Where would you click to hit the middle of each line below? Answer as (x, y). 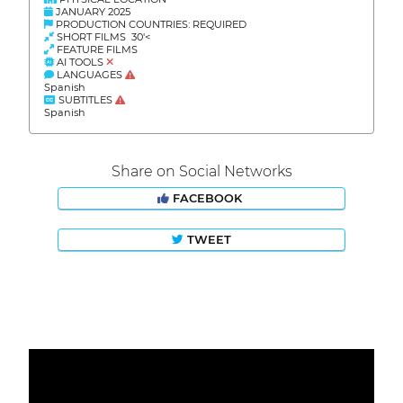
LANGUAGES (90, 75)
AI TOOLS (80, 63)
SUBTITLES (85, 100)
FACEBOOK (207, 199)
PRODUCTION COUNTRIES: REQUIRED (150, 25)
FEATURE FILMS (97, 50)
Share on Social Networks (201, 172)
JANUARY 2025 (92, 12)
